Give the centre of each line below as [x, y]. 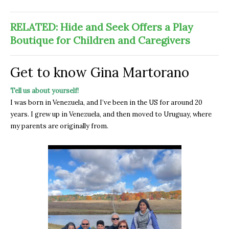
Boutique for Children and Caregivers [100, 40]
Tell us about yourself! [44, 90]
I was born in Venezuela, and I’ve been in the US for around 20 [106, 102]
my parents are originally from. [59, 126]
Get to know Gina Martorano [100, 72]
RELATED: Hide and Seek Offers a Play [102, 27]
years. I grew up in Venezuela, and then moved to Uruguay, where [111, 114]
